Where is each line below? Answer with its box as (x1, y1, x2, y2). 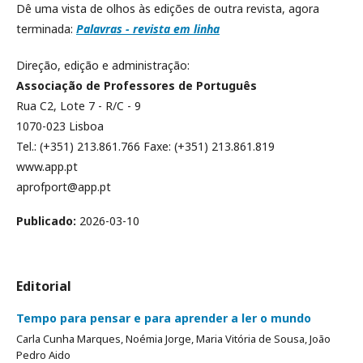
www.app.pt (16, 158, 78, 174)
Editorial (16, 276, 71, 295)
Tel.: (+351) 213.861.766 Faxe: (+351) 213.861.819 (16, 138, 275, 154)
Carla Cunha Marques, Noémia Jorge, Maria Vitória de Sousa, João (16, 331, 331, 346)
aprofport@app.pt (16, 178, 111, 194)
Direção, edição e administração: (16, 57, 190, 73)
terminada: (16, 20, 76, 36)
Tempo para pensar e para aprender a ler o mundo (16, 310, 311, 326)
